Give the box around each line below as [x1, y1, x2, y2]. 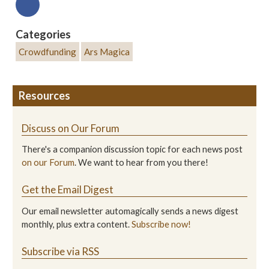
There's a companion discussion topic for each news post [22, 144, 243, 155]
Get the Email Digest [22, 183, 113, 196]
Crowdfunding [19, 46, 76, 57]
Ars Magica [84, 46, 130, 57]
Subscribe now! [131, 219, 191, 229]
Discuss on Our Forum [22, 121, 119, 134]
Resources [19, 88, 70, 102]
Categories [16, 27, 71, 41]
